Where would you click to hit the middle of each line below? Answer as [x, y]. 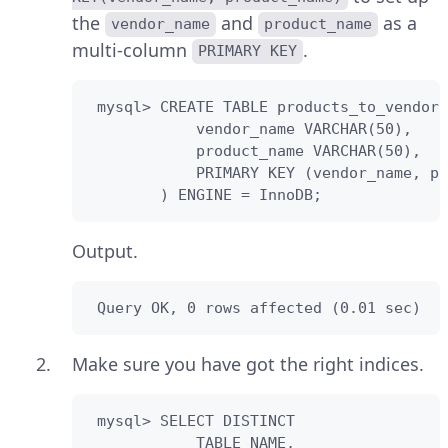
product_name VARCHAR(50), [254, 150]
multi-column [132, 49]
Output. [105, 250]
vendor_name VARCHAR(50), [250, 128]
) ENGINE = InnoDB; [205, 194]
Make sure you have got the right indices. [248, 363]
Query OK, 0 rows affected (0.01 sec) [254, 307]
